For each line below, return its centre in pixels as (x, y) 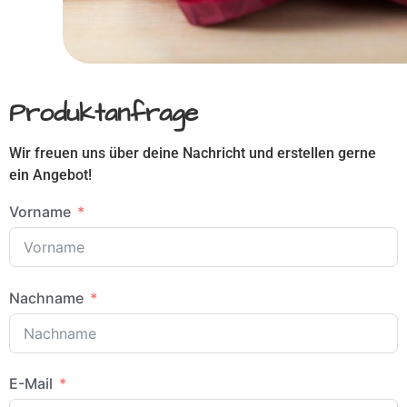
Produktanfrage (104, 113)
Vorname (40, 212)
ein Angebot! (50, 175)
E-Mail (31, 384)
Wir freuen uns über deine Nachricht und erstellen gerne (193, 153)
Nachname (46, 298)
